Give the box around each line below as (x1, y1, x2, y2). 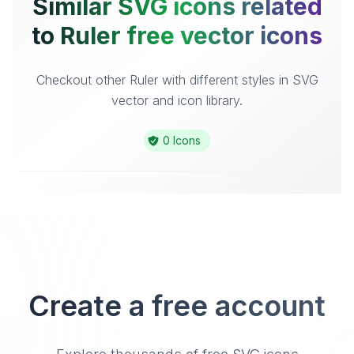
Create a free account (28, 288, 326, 323)
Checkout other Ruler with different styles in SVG (36, 72, 318, 88)
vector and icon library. (111, 92, 243, 108)
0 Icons (163, 134, 201, 147)
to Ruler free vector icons (32, 21, 322, 50)
